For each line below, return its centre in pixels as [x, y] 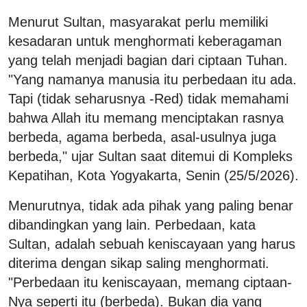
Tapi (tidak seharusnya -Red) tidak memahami [148, 98]
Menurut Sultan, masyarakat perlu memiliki [138, 22]
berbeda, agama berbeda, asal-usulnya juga [142, 137]
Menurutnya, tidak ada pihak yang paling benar [151, 205]
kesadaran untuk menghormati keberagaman [145, 41]
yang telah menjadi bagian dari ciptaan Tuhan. [148, 60]
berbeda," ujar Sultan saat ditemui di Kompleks [150, 156]
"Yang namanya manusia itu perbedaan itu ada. [152, 79]
